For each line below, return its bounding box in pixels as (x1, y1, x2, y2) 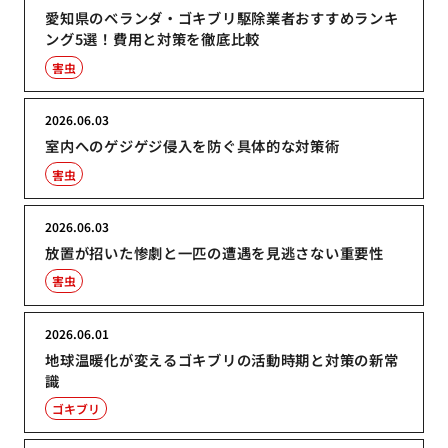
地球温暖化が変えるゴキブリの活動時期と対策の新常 (45, 348, 399, 370)
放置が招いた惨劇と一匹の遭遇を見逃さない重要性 (45, 241, 384, 263)
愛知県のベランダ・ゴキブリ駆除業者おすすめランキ (45, 7, 399, 29)
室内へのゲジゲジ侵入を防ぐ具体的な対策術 (45, 135, 340, 157)
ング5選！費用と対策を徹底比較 (45, 28, 261, 50)
